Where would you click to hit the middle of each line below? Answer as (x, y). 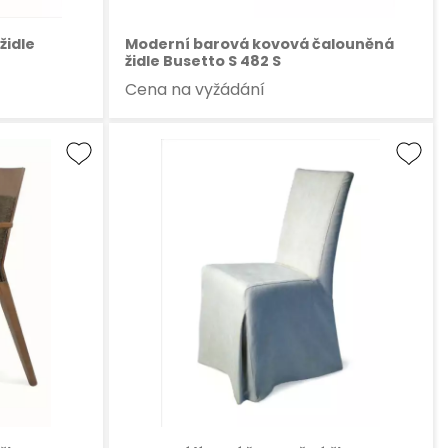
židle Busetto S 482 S (202, 60)
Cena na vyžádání (194, 89)
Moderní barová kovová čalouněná (259, 43)
